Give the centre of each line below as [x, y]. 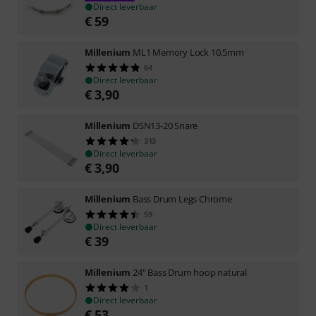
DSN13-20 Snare [165, 125]
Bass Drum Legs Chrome [182, 199]
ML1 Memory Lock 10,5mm [188, 52]
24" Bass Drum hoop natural [190, 272]
